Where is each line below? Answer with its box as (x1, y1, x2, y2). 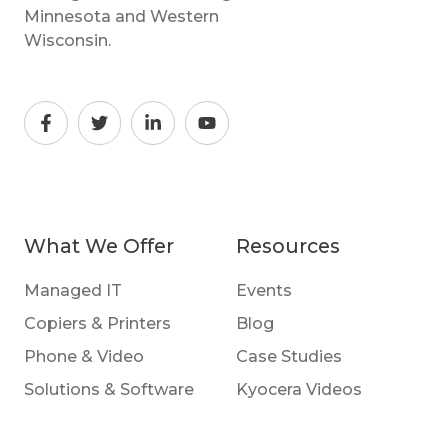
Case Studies (236, 346, 342, 366)
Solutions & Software (24, 379, 194, 399)
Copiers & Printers (24, 313, 171, 333)
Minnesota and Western (24, 6, 219, 26)
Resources (236, 234, 340, 259)
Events (236, 281, 292, 301)
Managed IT (24, 281, 122, 301)
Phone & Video (24, 346, 144, 366)
